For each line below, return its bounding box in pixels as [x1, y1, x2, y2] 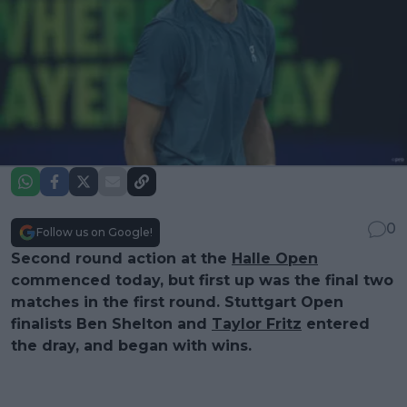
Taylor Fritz [212, 314, 302, 333]
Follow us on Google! [36, 224, 153, 239]
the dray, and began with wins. [11, 336, 252, 354]
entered [302, 314, 370, 333]
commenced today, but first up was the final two [11, 271, 393, 289]
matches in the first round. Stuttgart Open [11, 293, 343, 311]
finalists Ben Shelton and [11, 314, 212, 333]
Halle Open [232, 249, 318, 267]
